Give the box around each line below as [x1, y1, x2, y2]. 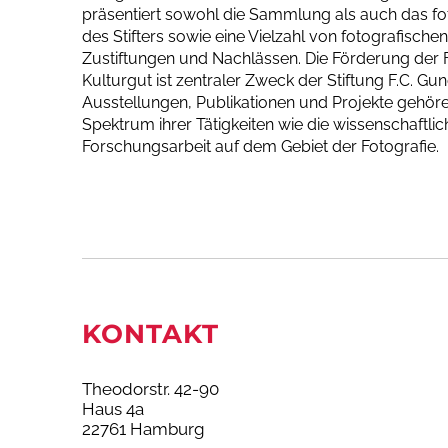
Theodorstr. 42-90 [82, 378, 219, 399]
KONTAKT [82, 317, 219, 349]
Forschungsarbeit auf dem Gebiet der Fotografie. [82, 136, 439, 156]
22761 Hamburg [82, 418, 205, 439]
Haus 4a [82, 398, 144, 419]
